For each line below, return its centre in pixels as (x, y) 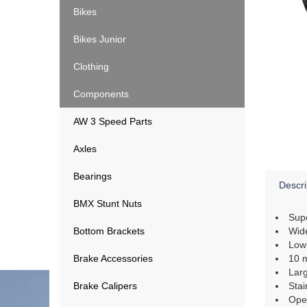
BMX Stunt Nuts (108, 204)
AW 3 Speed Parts (113, 121)
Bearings (93, 176)
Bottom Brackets (109, 231)
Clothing (91, 66)
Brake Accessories (113, 258)
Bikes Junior (100, 39)
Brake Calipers (105, 286)
